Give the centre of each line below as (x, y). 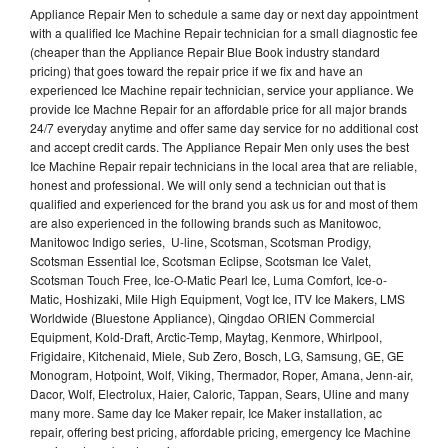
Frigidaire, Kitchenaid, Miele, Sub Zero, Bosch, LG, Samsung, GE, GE (217, 355)
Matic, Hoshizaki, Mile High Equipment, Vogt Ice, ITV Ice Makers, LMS (217, 298)
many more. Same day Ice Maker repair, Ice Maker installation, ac (206, 412)
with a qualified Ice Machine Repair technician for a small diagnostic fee (224, 32)
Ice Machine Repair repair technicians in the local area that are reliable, (223, 165)
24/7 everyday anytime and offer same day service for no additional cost (224, 127)
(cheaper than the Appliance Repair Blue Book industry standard (205, 51)
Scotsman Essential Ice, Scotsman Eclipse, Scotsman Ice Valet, (200, 260)
